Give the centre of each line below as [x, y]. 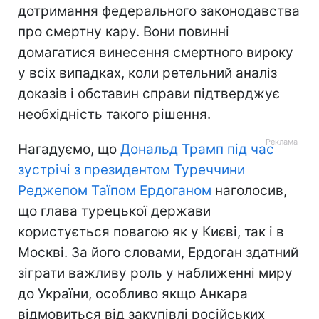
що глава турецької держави [114, 211]
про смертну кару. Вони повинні [124, 31]
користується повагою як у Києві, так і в [151, 231]
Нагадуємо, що [69, 149]
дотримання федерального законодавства [159, 11]
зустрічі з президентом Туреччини [131, 169]
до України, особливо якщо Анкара [133, 293]
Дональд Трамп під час [197, 149]
